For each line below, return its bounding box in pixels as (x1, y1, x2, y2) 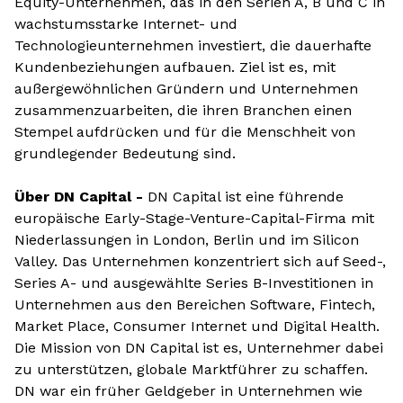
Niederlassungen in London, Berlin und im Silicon (14, 231, 359, 248)
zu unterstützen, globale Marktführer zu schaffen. (14, 361, 368, 378)
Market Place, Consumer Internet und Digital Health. (14, 318, 380, 335)
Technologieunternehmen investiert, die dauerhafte (14, 37, 372, 54)
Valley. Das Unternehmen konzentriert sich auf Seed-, (14, 253, 386, 270)
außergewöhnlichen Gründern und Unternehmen (14, 80, 358, 97)
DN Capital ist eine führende (148, 188, 344, 205)
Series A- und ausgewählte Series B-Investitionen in (14, 274, 373, 291)
